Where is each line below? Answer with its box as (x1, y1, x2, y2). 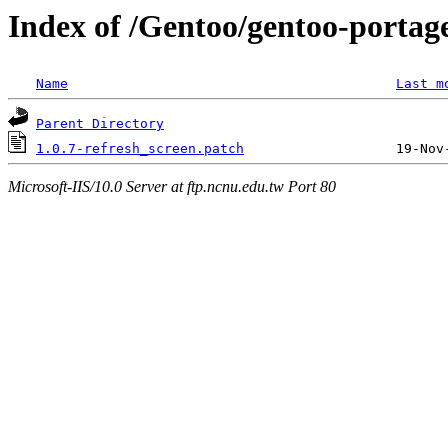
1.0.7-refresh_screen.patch (36, 141, 244, 157)
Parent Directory (36, 116, 164, 132)
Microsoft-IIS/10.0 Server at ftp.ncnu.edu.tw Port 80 (8, 177, 336, 195)
